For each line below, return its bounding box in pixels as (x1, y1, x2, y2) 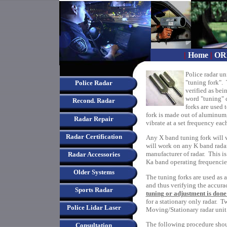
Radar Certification (65, 133, 122, 140)
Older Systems (73, 168, 115, 176)
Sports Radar (74, 186, 113, 194)
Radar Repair (74, 115, 113, 123)
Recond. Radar (72, 97, 115, 104)
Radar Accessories (67, 150, 120, 158)
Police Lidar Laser (66, 204, 121, 211)
